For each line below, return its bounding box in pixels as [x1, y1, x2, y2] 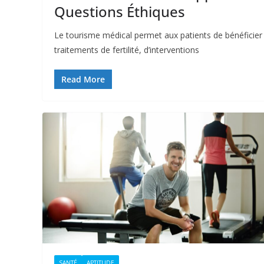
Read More [61, 74, 105, 85]
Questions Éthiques [54, 2, 185, 21]
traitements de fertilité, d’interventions [54, 44, 199, 55]
